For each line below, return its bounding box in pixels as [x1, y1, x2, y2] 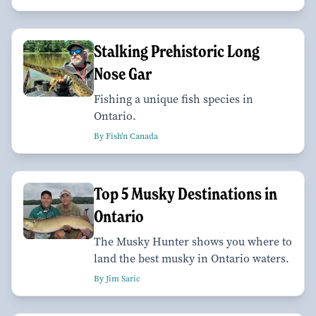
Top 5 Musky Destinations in [94, 183, 277, 204]
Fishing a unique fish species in [94, 91, 253, 107]
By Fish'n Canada [94, 130, 158, 142]
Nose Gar [94, 63, 152, 84]
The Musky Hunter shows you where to [94, 233, 292, 249]
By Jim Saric [94, 272, 140, 284]
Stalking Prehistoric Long [94, 40, 260, 61]
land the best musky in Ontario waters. [94, 250, 289, 266]
